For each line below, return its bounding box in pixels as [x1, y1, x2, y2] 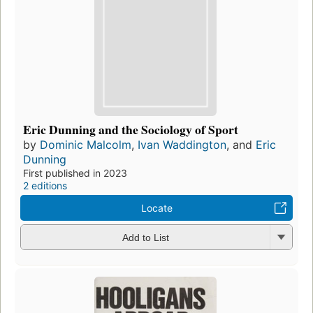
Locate [140, 201, 173, 214]
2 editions [23, 179, 67, 191]
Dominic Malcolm [40, 137, 131, 152]
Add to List [122, 232, 169, 243]
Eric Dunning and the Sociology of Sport [23, 119, 238, 138]
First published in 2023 [23, 166, 127, 179]
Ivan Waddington [138, 137, 226, 152]
